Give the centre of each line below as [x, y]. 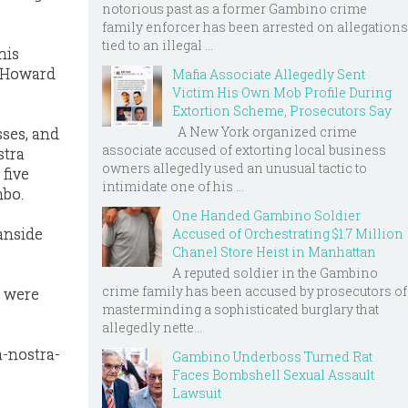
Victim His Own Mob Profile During [282, 93]
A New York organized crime [265, 131]
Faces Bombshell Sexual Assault [273, 374]
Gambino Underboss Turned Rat [272, 356]
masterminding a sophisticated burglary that [240, 309]
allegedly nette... [152, 327]
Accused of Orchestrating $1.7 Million [288, 233]
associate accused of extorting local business [244, 149]
